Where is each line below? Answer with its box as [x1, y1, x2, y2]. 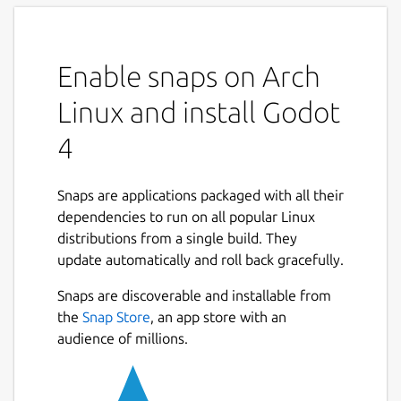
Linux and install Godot [57, 95, 340, 128]
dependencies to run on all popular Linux [57, 208, 315, 225]
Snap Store [82, 308, 150, 325]
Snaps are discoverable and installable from [57, 286, 331, 303]
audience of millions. [57, 329, 188, 346]
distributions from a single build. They [57, 229, 297, 246]
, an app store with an [150, 308, 286, 325]
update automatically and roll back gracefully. [57, 251, 344, 268]
